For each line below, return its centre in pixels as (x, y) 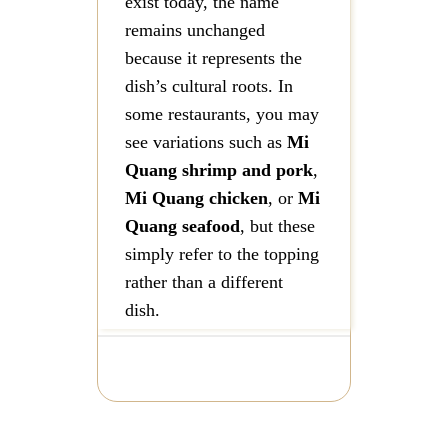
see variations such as (206, 141)
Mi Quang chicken (197, 197)
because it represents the (214, 57)
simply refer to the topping (222, 253)
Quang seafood (183, 225)
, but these (278, 225)
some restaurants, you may (222, 113)
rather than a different (204, 281)
